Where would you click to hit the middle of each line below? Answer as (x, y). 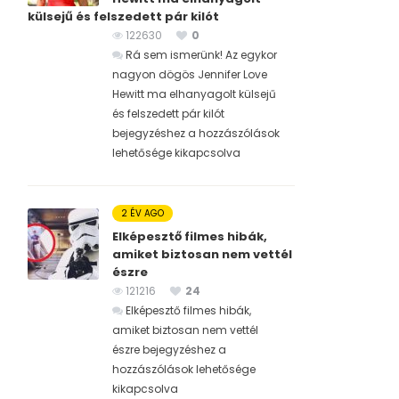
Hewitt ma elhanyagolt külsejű (194, 94)
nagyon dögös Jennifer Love (190, 75)
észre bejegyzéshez (164, 350)
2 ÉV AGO (142, 214)
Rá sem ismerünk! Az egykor (201, 55)
